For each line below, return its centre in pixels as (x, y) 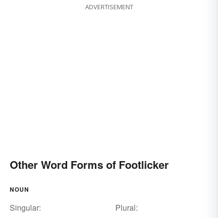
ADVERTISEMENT (109, 7)
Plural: (126, 208)
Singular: (25, 208)
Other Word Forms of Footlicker (89, 165)
